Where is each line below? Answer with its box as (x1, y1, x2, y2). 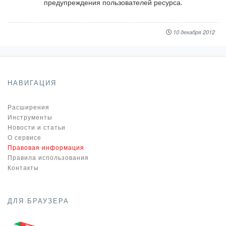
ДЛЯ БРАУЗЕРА (8, 196, 69, 205)
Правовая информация (8, 143, 84, 151)
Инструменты (8, 112, 52, 121)
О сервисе (8, 133, 41, 141)
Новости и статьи (8, 123, 66, 131)
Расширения (8, 102, 49, 111)
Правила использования (8, 153, 89, 161)
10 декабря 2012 (173, 28, 215, 36)
